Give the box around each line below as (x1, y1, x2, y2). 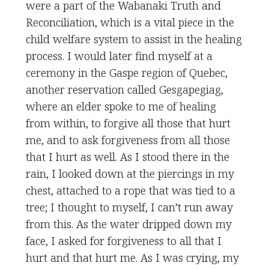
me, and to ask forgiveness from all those (25, 133, 230, 147)
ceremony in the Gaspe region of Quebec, (25, 65, 228, 80)
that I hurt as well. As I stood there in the (25, 150, 229, 164)
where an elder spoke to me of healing (25, 99, 216, 113)
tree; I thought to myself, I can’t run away (25, 200, 233, 214)
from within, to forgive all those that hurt (25, 116, 231, 130)
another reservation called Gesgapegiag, (25, 82, 223, 97)
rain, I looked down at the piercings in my (25, 166, 234, 181)
